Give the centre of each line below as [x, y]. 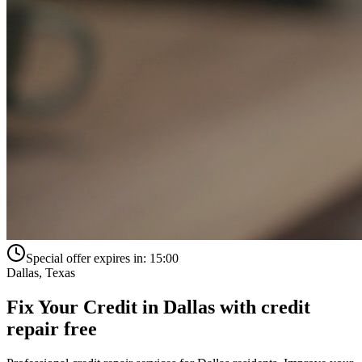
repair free [52, 328]
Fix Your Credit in [85, 307]
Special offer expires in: [86, 258]
